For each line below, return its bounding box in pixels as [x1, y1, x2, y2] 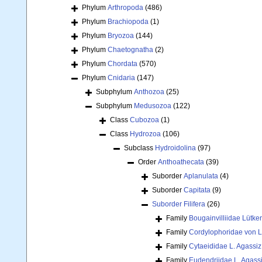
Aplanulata [184, 172, 218, 181]
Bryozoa [108, 32, 134, 40]
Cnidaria [108, 74, 135, 82]
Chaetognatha [108, 46, 153, 54]
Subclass [124, 144, 155, 153]
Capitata [184, 186, 211, 195]
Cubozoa [130, 116, 159, 125]
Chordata [108, 60, 137, 68]
